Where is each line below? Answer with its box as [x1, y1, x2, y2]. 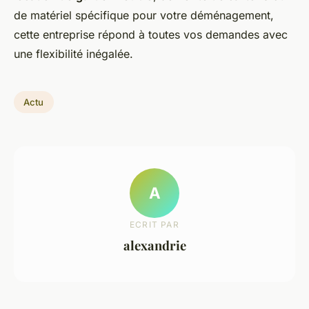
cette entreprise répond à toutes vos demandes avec [14, 28, 288, 42]
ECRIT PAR [130, 219, 179, 230]
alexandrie [123, 236, 186, 254]
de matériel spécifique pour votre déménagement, [14, 8, 274, 23]
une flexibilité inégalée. [14, 47, 133, 61]
